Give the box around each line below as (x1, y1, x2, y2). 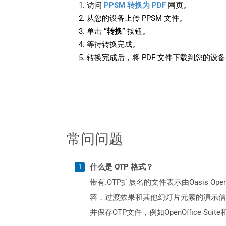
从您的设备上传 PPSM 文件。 (87, 13, 187, 23)
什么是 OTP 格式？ (90, 162, 153, 172)
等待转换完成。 (87, 39, 140, 49)
